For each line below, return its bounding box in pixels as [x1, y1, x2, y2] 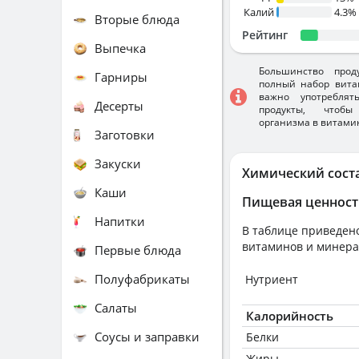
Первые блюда [95, 241, 181, 258]
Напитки [95, 212, 145, 229]
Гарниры [95, 68, 147, 85]
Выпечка [95, 39, 146, 56]
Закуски [95, 155, 141, 171]
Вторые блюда [95, 10, 179, 27]
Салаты [95, 299, 137, 316]
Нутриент [245, 272, 298, 287]
